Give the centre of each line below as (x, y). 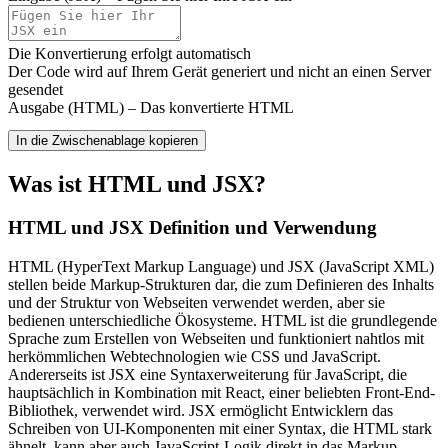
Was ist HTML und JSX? (137, 183)
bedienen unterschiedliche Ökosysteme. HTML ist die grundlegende (222, 321)
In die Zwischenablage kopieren (107, 140)
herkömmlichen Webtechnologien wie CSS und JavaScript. (194, 357)
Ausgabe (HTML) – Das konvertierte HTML (151, 107)
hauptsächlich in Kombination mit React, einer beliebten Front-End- (221, 393)
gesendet (35, 89)
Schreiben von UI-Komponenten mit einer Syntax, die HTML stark (220, 429)
